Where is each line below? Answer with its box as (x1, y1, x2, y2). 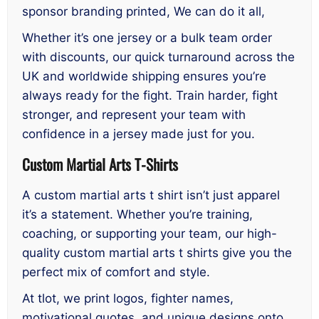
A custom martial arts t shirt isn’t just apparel (22, 187, 280, 202)
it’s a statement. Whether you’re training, (22, 206, 253, 221)
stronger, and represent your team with (22, 107, 246, 122)
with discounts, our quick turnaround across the (22, 49, 295, 64)
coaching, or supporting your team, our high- (22, 226, 277, 241)
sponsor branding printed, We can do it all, (22, 4, 265, 19)
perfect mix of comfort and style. (22, 264, 210, 279)
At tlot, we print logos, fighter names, (22, 291, 234, 305)
